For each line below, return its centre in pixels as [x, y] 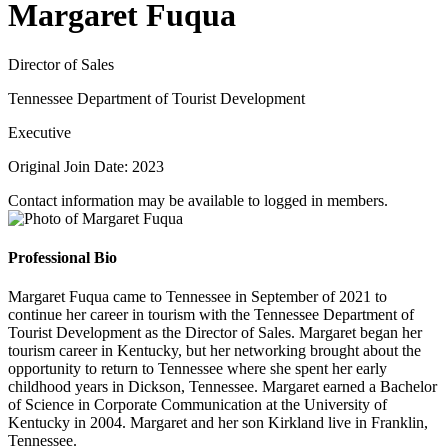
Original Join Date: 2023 [86, 166]
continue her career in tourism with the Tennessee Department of [211, 315]
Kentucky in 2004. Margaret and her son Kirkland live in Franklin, [218, 423]
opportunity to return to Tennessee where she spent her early [197, 369]
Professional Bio [62, 258]
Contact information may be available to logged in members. [198, 200]
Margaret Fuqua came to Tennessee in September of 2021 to [197, 297]
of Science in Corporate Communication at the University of [197, 405]
